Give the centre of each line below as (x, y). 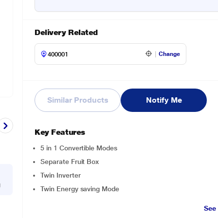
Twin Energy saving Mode (80, 189)
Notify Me (164, 100)
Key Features (60, 132)
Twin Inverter (61, 175)
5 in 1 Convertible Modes (79, 148)
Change (170, 54)
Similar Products (78, 100)
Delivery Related (66, 32)
